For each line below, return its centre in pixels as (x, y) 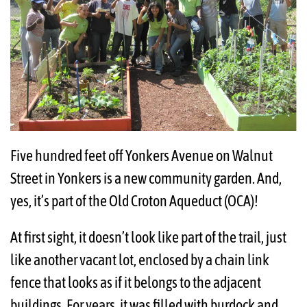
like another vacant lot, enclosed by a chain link (140, 259)
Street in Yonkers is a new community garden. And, (146, 178)
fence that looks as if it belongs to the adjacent (136, 282)
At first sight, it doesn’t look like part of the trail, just (148, 237)
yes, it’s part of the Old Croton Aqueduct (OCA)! (134, 200)
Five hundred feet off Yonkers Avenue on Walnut (142, 155)
